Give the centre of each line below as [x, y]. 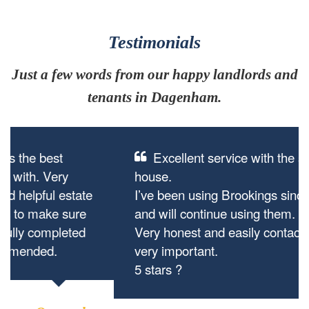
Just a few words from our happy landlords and [154, 74]
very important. [73, 250]
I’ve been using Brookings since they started [153, 194]
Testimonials [154, 42]
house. [50, 176]
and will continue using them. [111, 213]
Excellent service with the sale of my [151, 157]
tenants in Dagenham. [154, 97]
